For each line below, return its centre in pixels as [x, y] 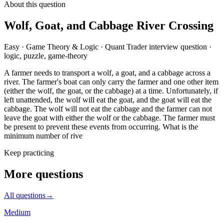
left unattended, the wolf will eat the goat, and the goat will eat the [108, 99]
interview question [177, 46]
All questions [25, 195]
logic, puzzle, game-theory [46, 55]
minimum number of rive [43, 135]
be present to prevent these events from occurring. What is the [101, 126]
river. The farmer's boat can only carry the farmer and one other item [111, 81]
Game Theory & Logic [62, 46]
